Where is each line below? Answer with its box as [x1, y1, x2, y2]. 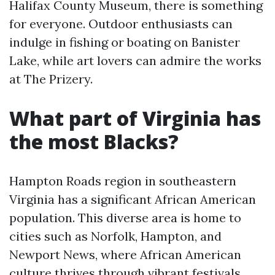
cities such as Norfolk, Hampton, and [9, 228, 222, 244]
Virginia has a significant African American [9, 192, 256, 207]
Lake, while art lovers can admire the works [9, 53, 261, 68]
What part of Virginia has [9, 105, 261, 131]
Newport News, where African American [9, 247, 241, 262]
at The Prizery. [9, 71, 93, 87]
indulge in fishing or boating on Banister [9, 34, 240, 50]
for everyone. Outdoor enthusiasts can [9, 16, 233, 31]
